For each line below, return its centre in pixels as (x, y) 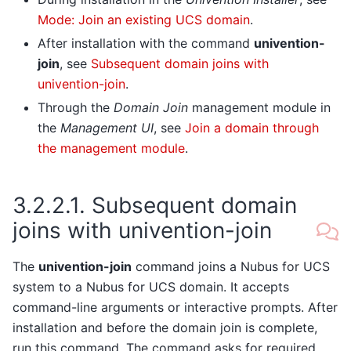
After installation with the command (146, 43)
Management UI (107, 127)
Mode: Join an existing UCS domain (144, 19)
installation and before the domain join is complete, (165, 327)
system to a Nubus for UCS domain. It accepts (151, 286)
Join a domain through (252, 127)
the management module (111, 148)
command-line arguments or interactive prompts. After (175, 307)
